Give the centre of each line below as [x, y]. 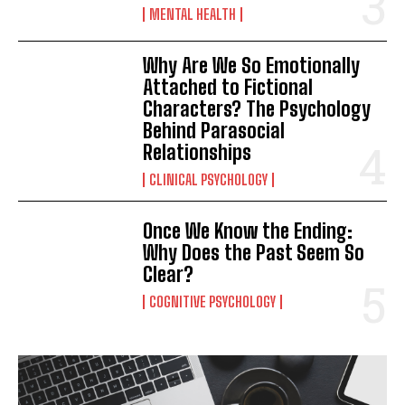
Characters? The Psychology [257, 108]
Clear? [169, 274]
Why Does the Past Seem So [254, 252]
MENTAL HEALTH [193, 14]
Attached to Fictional [228, 87]
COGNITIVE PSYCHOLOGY [213, 301]
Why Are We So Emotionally [252, 65]
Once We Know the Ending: [248, 231]
